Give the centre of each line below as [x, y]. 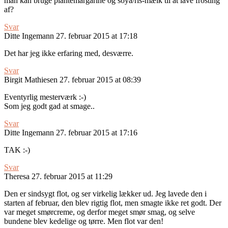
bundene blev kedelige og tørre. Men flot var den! [84, 221]
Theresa [17, 177]
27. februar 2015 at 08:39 [100, 80]
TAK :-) [17, 150]
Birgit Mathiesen [31, 80]
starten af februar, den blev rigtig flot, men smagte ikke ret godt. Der [113, 203]
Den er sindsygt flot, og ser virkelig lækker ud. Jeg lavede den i [105, 194]
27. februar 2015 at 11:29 [72, 177]
